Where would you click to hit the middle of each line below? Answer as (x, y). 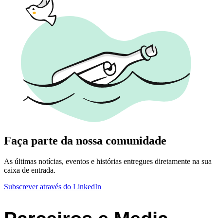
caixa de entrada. (30, 170)
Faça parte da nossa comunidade (85, 141)
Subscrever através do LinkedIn (53, 187)
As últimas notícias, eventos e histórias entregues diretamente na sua (108, 162)
